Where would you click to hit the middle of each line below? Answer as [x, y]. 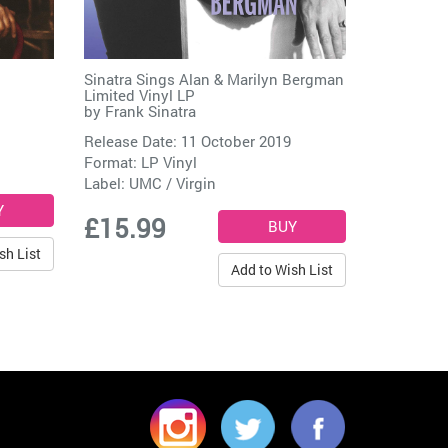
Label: [106, 182]
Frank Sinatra [150, 110]
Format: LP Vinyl [140, 161]
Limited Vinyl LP [139, 94]
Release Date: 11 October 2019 [187, 140]
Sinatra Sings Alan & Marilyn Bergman [213, 78]
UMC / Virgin [172, 182]
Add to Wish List [282, 269]
